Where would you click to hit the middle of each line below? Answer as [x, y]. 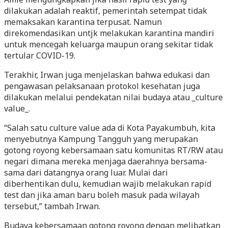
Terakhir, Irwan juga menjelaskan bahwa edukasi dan [107, 75]
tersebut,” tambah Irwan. [52, 206]
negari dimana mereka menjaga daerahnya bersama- [106, 161]
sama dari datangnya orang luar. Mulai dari [86, 172]
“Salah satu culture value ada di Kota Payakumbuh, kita [110, 127]
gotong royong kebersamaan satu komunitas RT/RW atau [113, 150]
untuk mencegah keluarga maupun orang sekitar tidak [109, 44]
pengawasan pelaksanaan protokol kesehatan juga [102, 86]
